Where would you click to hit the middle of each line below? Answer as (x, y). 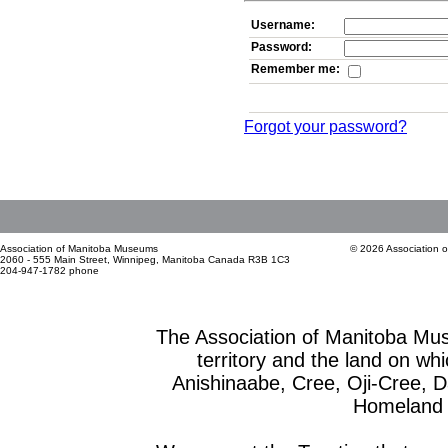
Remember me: (295, 69)
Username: (283, 25)
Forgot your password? (325, 126)
